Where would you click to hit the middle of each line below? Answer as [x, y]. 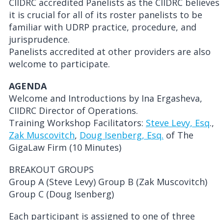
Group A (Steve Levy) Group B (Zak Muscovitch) [108, 182]
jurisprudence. [39, 39]
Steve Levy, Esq [178, 123]
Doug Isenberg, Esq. [122, 135]
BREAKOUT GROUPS [51, 169]
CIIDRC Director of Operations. [73, 110]
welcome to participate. [59, 64]
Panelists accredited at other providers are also [110, 52]
